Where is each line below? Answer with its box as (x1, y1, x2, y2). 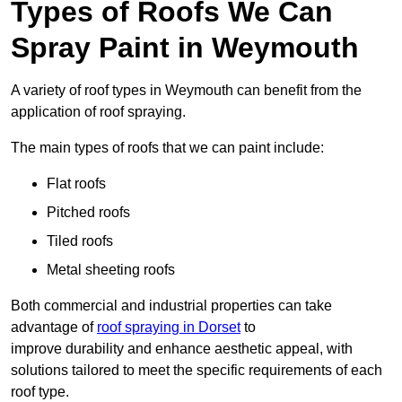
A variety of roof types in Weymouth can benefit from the (11, 83, 362, 99)
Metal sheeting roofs (47, 262, 175, 278)
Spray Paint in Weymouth (11, 31, 359, 65)
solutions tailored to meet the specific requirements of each (11, 363, 382, 379)
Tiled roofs (47, 233, 113, 249)
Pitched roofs (47, 205, 130, 221)
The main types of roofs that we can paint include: (11, 140, 324, 156)
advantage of (11, 319, 97, 336)
